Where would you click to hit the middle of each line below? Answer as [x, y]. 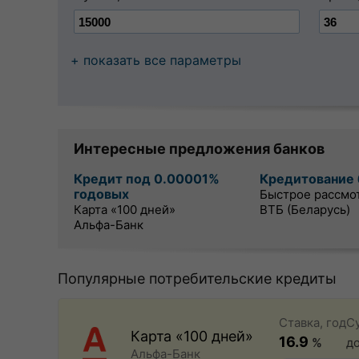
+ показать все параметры [156, 60]
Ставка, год [313, 323]
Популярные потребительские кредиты [197, 278]
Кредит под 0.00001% [147, 179]
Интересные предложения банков [199, 149]
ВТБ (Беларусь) [305, 210]
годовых [101, 194]
